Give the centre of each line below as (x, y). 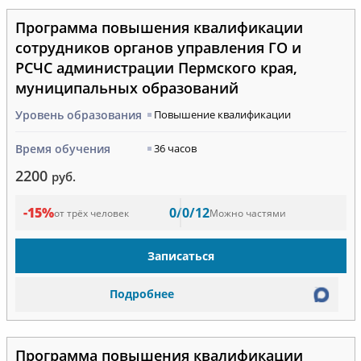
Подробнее (142, 294)
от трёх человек (91, 213)
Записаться (180, 255)
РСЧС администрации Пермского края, (156, 68)
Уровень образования (78, 115)
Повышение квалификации (222, 115)
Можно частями (248, 213)
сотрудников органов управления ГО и (158, 48)
